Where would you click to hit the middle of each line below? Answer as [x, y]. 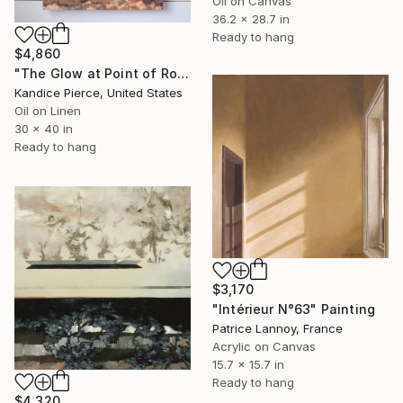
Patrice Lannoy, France [278, 329]
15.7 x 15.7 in [248, 365]
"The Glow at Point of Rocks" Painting [183, 73]
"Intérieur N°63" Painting [294, 309]
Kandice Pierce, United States [99, 92]
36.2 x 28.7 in [251, 19]
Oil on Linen [48, 110]
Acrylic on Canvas [264, 347]
